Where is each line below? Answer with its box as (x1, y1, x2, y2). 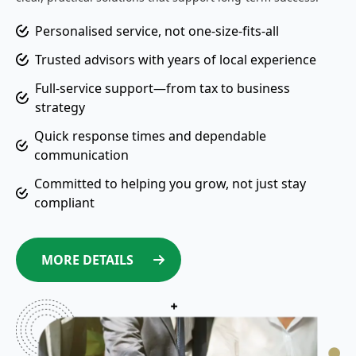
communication (33, 146, 129, 164)
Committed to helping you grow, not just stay (33, 175, 306, 193)
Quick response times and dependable (33, 127, 266, 145)
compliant (33, 194, 95, 212)
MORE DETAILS (41, 251, 133, 269)
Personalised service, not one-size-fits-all (35, 22, 279, 41)
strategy (34, 99, 85, 117)
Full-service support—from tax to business (34, 79, 290, 98)
